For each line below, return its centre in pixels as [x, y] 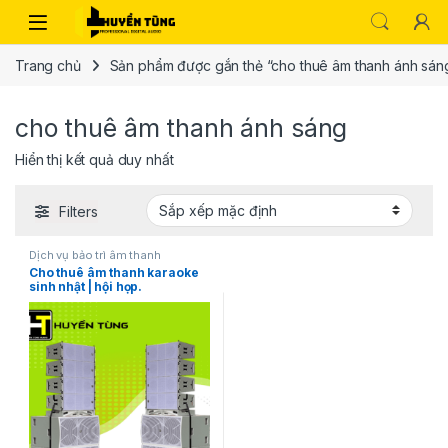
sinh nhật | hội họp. [86, 287]
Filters [78, 211]
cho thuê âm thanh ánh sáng [181, 128]
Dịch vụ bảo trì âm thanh [95, 254]
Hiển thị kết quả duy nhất [94, 160]
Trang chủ [48, 65]
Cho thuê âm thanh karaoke [114, 273]
